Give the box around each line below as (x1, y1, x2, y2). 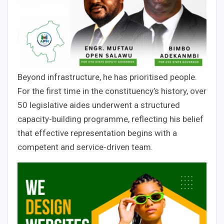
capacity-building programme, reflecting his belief (17, 114, 203, 124)
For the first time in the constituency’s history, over (17, 86, 206, 96)
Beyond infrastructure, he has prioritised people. (17, 72, 197, 82)
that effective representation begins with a (17, 128, 177, 138)
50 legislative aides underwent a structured (17, 100, 180, 110)
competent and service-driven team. (17, 142, 153, 152)
